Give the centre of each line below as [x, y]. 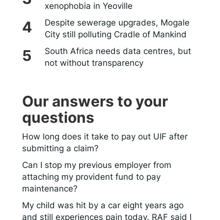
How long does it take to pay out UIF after [105, 137]
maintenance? [50, 189]
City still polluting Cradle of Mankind [115, 35]
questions [58, 118]
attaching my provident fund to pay [91, 177]
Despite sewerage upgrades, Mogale [117, 23]
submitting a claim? [60, 149]
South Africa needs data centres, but [118, 51]
